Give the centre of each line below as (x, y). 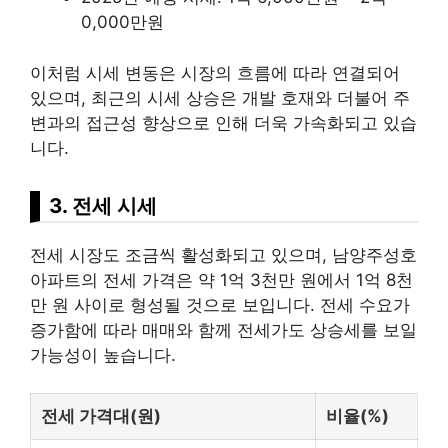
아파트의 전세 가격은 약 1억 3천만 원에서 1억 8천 (221, 279)
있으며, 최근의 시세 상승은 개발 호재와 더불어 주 (220, 97)
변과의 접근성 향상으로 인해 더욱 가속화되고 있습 (223, 122)
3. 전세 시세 (103, 205)
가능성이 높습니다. (103, 354)
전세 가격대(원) (101, 416)
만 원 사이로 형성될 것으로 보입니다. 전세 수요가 (220, 304)
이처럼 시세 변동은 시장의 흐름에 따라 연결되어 (215, 72)
